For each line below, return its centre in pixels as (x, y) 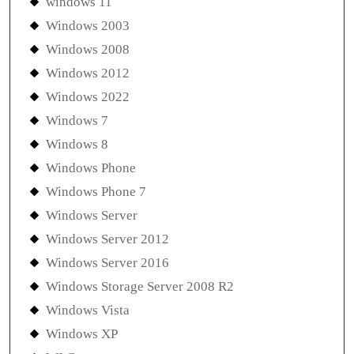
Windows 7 (77, 121)
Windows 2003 (88, 26)
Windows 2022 (88, 97)
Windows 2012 (88, 73)
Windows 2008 (88, 50)
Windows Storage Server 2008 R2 (140, 287)
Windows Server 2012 (107, 239)
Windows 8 (77, 145)
